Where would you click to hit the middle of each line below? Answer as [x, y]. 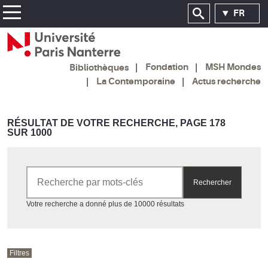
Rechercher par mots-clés [68, 171]
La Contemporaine [136, 81]
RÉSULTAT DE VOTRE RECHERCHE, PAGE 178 [116, 123]
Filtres [19, 253]
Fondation [167, 67]
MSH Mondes [233, 67]
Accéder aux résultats [219, 203]
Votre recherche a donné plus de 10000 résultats [105, 204]
